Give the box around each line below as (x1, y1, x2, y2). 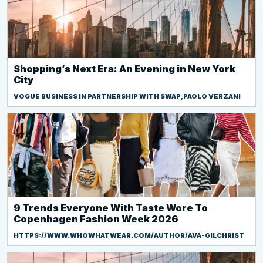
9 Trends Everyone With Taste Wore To (14, 202, 208, 214)
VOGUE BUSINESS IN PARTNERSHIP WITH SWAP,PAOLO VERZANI (14, 92, 241, 100)
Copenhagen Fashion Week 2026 (14, 213, 178, 225)
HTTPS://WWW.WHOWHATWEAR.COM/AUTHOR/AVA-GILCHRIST (14, 231, 244, 240)
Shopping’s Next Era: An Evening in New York (14, 63, 235, 75)
